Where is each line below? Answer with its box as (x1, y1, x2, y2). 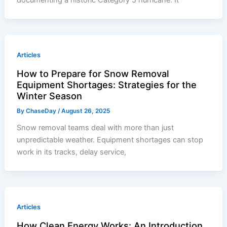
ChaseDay (26, 107, 58, 115)
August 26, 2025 (61, 107, 110, 115)
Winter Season (17, 90, 83, 102)
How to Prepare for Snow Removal (17, 68, 170, 80)
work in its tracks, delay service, (17, 147, 127, 157)
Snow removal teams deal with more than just (17, 123, 174, 132)
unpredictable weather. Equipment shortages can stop (17, 135, 204, 144)
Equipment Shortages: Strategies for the (17, 79, 197, 91)
